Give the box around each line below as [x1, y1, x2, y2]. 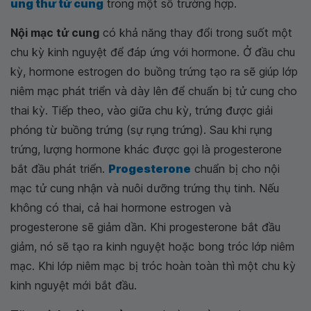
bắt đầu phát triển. [10, 162, 108, 176]
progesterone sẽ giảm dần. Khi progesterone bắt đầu [10, 220, 280, 234]
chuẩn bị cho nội [191, 162, 280, 176]
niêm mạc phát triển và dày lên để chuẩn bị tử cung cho [10, 84, 297, 98]
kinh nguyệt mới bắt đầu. [10, 278, 137, 292]
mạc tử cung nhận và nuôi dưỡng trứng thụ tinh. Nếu [10, 181, 279, 195]
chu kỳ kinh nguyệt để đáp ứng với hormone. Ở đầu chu [10, 45, 295, 59]
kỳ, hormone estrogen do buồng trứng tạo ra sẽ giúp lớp [10, 65, 298, 78]
